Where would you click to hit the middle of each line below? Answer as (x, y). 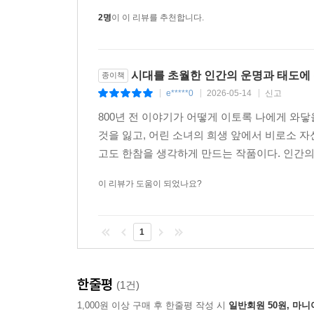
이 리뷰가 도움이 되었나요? (150, 184)
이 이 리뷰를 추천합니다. (158, 18)
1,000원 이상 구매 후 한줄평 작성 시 (153, 305)
